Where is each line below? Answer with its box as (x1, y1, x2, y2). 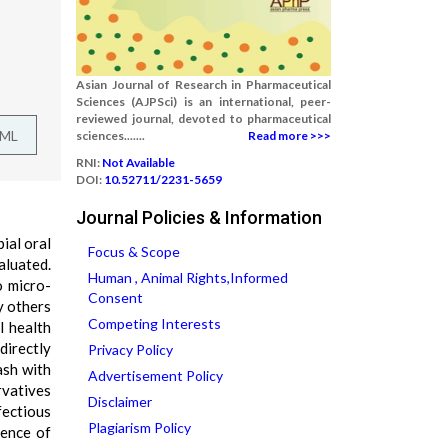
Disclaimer (88, 393, 152, 410)
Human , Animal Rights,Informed (88, 269, 288, 286)
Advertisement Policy (88, 367, 223, 384)
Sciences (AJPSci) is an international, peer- (76, 94, 331, 109)
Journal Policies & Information (76, 207, 322, 228)
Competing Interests (88, 315, 221, 332)
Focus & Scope (88, 243, 180, 260)
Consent (88, 289, 143, 306)
